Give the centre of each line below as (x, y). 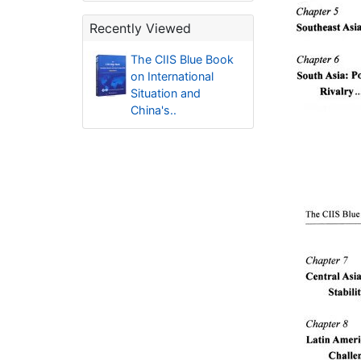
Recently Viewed (140, 28)
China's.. (153, 110)
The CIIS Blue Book (182, 59)
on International (172, 76)
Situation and (165, 93)
